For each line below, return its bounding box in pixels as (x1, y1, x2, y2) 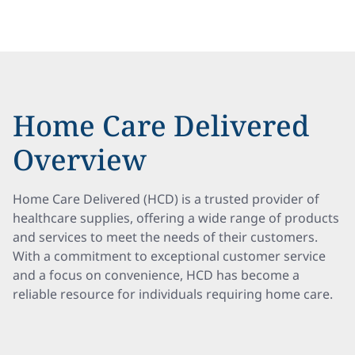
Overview (13, 140, 147, 179)
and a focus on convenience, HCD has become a (13, 266, 300, 284)
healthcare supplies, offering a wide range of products (13, 209, 339, 227)
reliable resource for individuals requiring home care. (13, 285, 333, 303)
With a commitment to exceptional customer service (13, 247, 326, 265)
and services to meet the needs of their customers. (13, 228, 318, 246)
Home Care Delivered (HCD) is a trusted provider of (13, 190, 319, 208)
